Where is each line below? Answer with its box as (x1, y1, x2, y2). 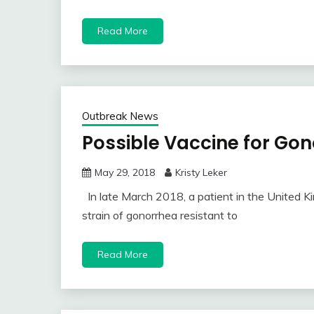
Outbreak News (82, 109, 158, 123)
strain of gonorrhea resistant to (82, 208, 238, 223)
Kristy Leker (175, 166, 227, 179)
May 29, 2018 (95, 166, 155, 179)
